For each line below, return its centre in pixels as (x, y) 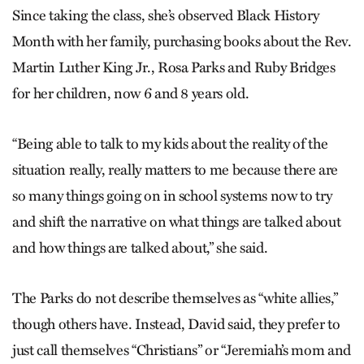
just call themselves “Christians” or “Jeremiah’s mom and (182, 350)
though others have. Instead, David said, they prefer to (176, 324)
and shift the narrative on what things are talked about (177, 221)
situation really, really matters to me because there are (175, 169)
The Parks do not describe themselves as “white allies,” (175, 298)
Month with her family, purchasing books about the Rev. (182, 41)
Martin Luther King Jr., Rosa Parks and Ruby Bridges (174, 67)
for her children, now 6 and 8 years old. (131, 93)
